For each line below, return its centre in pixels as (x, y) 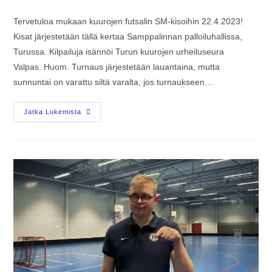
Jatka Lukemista (53, 111)
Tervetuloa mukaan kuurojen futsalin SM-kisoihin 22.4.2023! (128, 21)
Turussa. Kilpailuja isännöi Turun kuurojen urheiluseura (119, 51)
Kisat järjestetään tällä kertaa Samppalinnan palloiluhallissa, (128, 36)
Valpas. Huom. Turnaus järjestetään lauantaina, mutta (117, 66)
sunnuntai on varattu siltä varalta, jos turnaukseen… (114, 82)
